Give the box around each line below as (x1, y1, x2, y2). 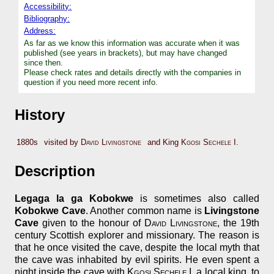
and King (145, 138, 182, 147)
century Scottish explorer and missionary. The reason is (15, 230, 259, 241)
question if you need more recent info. (24, 77, 158, 87)
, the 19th (217, 218, 259, 229)
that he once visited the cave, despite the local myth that (15, 242, 259, 253)
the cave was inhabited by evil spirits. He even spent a (15, 254, 259, 265)
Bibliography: (24, 13, 70, 23)
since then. (24, 57, 64, 67)
